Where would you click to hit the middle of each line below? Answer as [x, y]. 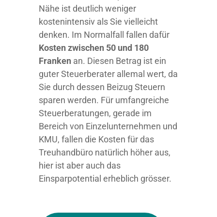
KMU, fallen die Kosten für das [96, 139]
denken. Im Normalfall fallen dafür [104, 35]
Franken [55, 61]
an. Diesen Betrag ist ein [119, 61]
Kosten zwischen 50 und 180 [94, 48]
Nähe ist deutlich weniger [87, 8]
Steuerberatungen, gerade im [95, 113]
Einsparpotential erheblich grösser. [105, 178]
